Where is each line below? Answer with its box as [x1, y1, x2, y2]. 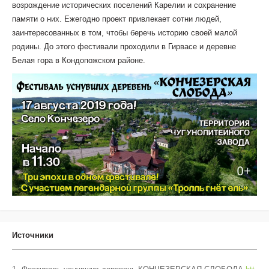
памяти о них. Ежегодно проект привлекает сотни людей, [12, 14, 222, 24]
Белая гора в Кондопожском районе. [12, 56, 145, 65]
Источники [12, 230, 53, 240]
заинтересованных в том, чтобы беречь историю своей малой [12, 28, 237, 38]
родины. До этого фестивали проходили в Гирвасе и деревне [12, 42, 236, 52]
